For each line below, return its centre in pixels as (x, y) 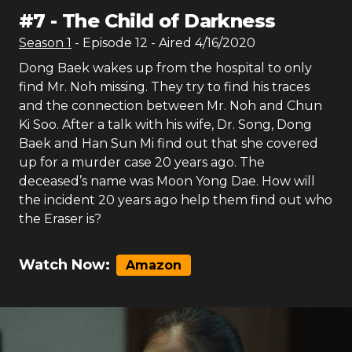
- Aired (170, 43)
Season (43, 43)
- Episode (105, 43)
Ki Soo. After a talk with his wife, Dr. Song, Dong (165, 125)
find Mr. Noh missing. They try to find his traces (164, 87)
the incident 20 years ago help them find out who (176, 200)
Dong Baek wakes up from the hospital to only (165, 68)
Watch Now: (64, 265)
